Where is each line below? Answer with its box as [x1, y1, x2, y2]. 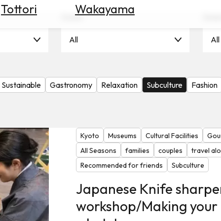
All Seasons [80, 146, 116, 155]
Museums [108, 131, 137, 141]
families [125, 146, 149, 155]
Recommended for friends [80, 161, 163, 170]
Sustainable [1, 80, 41, 90]
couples [158, 146, 183, 155]
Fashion [191, 80, 218, 90]
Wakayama [75, 1, 135, 16]
